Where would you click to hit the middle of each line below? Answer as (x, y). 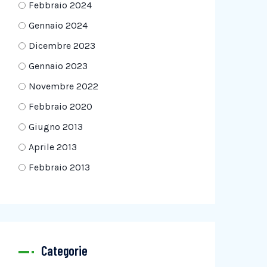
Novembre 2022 (63, 86)
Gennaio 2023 (58, 66)
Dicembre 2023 (62, 46)
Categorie (64, 250)
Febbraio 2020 (60, 106)
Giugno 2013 (56, 127)
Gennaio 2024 (58, 25)
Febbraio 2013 (59, 167)
